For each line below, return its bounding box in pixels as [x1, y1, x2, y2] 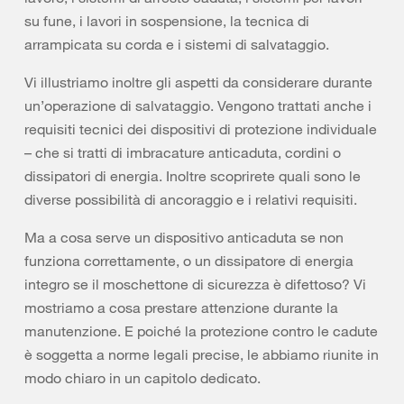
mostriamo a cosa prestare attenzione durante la [24, 298, 338, 317]
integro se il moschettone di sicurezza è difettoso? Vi [24, 275, 366, 293]
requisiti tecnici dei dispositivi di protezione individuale [24, 120, 377, 138]
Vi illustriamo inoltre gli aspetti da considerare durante [24, 73, 372, 91]
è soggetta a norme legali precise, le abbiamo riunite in [24, 345, 379, 363]
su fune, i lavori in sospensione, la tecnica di [24, 12, 309, 30]
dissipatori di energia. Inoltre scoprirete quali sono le [24, 167, 361, 185]
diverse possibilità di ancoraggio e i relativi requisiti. [24, 190, 357, 208]
